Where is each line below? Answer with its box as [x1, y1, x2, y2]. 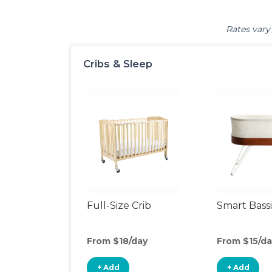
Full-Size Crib [87, 200, 151, 211]
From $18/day [87, 236, 148, 246]
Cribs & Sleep [83, 58, 152, 70]
